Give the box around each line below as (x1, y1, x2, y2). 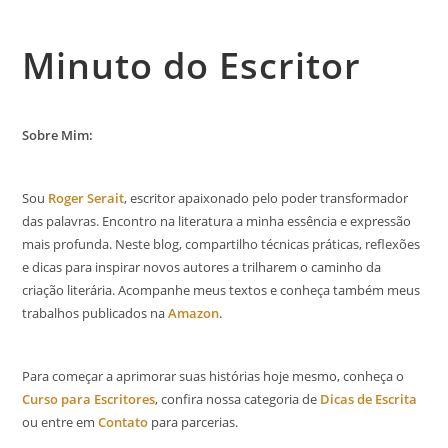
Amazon (168, 303, 220, 322)
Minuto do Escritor (22, 40, 362, 90)
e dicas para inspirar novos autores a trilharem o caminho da (22, 257, 382, 276)
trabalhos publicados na (22, 303, 169, 322)
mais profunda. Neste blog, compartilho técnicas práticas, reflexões (22, 234, 421, 253)
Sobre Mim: (22, 125, 94, 144)
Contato (98, 412, 149, 431)
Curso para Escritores (22, 389, 156, 408)
